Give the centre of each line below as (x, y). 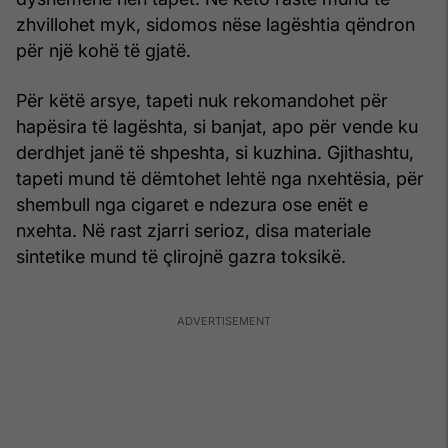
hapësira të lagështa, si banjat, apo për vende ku (217, 127)
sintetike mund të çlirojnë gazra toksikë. (181, 257)
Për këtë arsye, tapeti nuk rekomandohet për (202, 101)
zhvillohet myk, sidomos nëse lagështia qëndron (215, 25)
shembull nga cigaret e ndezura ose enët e (192, 205)
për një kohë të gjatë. (103, 51)
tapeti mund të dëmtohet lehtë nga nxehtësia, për (220, 179)
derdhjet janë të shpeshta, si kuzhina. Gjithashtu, (215, 153)
